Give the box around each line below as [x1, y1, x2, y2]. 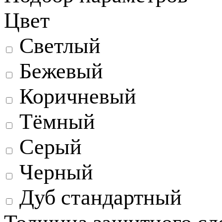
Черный [19, 160, 93, 185]
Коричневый [19, 84, 136, 109]
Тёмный [19, 110, 95, 134]
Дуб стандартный [19, 185, 182, 210]
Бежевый [19, 59, 103, 84]
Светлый [19, 34, 101, 58]
